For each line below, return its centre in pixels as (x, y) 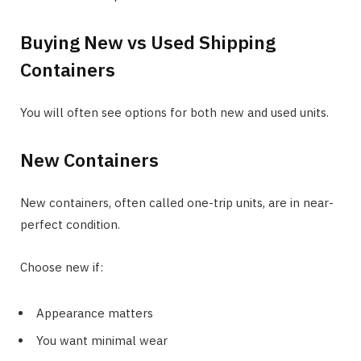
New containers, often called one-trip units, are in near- (177, 202)
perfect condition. (70, 224)
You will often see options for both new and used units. (174, 113)
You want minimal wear (102, 341)
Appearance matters (95, 313)
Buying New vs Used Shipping (148, 42)
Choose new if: (62, 267)
